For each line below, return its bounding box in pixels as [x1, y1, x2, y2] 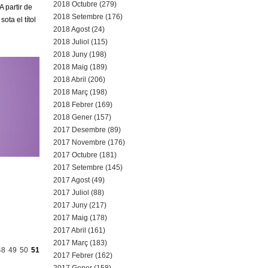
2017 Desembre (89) [53, 126, 121, 134]
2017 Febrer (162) [53, 251, 112, 260]
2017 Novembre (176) [53, 138, 125, 147]
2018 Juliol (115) [53, 38, 108, 46]
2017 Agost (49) [53, 176, 105, 184]
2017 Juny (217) [53, 201, 106, 209]
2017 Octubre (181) [53, 151, 117, 159]
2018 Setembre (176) [53, 13, 123, 21]
